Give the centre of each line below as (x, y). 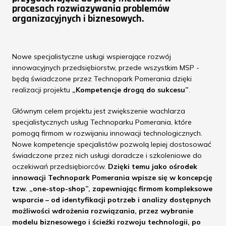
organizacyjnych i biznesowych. (78, 19)
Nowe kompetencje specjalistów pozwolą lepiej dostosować (112, 144)
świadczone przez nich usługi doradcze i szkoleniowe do (107, 155)
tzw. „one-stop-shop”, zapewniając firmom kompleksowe (112, 189)
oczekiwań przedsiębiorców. (60, 166)
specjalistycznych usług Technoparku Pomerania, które (102, 122)
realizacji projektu (42, 90)
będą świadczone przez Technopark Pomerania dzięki (102, 79)
